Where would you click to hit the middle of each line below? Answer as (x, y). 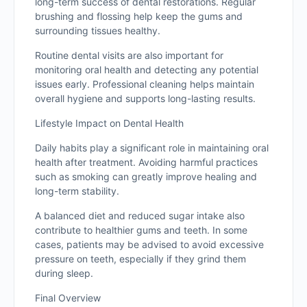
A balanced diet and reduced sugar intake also (140, 216)
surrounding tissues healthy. (98, 30)
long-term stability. (77, 191)
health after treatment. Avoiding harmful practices (146, 162)
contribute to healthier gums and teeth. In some (141, 230)
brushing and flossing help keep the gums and (139, 16)
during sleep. (64, 273)
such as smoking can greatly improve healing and (146, 176)
